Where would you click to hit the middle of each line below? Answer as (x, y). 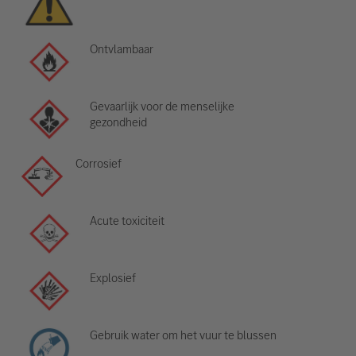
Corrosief (98, 164)
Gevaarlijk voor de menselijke (163, 106)
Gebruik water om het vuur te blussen (184, 335)
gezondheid (119, 122)
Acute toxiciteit (128, 221)
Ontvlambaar (122, 49)
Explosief (113, 278)
